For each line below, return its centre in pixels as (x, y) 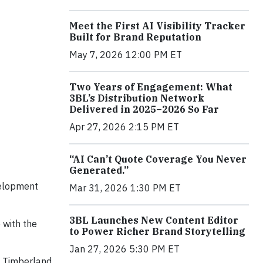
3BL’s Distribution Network (137, 98)
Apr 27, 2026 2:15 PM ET (124, 127)
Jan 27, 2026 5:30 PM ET (124, 249)
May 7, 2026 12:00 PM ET (126, 54)
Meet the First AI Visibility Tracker (157, 26)
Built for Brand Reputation (135, 37)
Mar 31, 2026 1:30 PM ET (125, 188)
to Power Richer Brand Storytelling (157, 231)
